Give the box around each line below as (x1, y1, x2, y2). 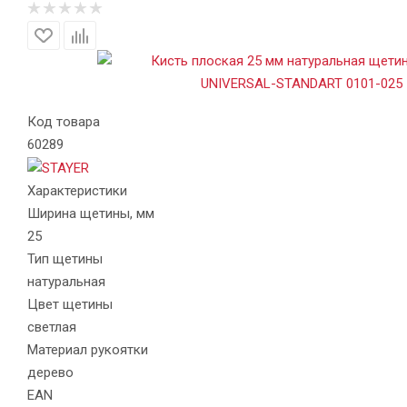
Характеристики (27, 182, 127, 199)
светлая (27, 318, 76, 335)
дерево (27, 363, 74, 381)
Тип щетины (27, 250, 103, 267)
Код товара (27, 114, 100, 130)
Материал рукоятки (27, 341, 148, 358)
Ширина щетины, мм (27, 204, 154, 222)
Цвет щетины (27, 295, 113, 313)
